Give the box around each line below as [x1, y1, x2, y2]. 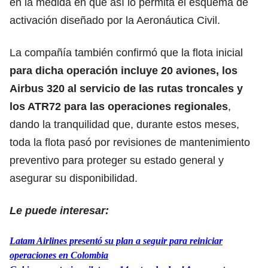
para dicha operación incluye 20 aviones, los [10, 64, 237, 77]
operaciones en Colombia [10, 249, 108, 260]
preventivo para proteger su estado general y [10, 154, 224, 166]
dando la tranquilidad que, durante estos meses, [10, 118, 239, 130]
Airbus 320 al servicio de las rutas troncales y [10, 82, 243, 95]
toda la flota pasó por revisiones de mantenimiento [10, 136, 250, 148]
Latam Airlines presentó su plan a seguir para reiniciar [10, 235, 223, 246]
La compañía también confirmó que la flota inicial [10, 46, 243, 59]
